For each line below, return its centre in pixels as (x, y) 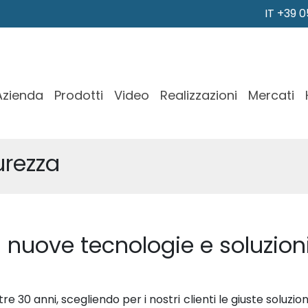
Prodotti (79, 95)
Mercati (271, 95)
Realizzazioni (199, 95)
